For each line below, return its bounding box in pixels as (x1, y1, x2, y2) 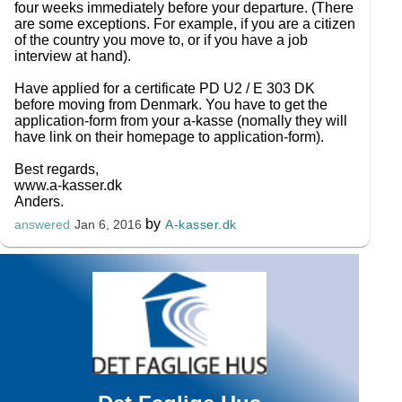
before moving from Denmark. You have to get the (14, 97, 328, 112)
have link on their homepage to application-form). (14, 129, 324, 144)
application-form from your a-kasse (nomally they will (14, 113, 347, 128)
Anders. (14, 194, 64, 209)
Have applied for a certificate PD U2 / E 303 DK (14, 81, 315, 96)
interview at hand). (14, 48, 131, 64)
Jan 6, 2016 (74, 218, 142, 232)
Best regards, (14, 162, 99, 177)
